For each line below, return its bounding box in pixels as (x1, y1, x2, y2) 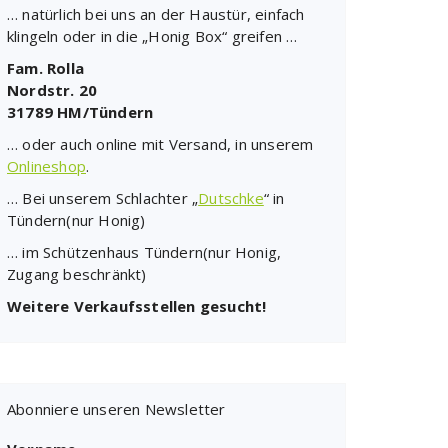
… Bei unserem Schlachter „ (7, 188, 199, 208)
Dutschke (198, 188, 264, 208)
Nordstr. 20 (7, 80, 98, 100)
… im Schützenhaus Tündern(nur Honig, (7, 242, 282, 262)
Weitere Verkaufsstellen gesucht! (7, 296, 267, 316)
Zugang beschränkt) (7, 264, 147, 284)
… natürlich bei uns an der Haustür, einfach (7, 4, 305, 24)
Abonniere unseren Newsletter (7, 399, 226, 419)
